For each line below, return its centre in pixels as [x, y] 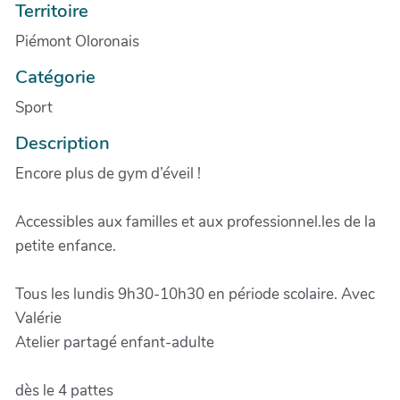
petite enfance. [66, 246]
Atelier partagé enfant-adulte [115, 342]
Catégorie [55, 76]
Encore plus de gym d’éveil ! [108, 173]
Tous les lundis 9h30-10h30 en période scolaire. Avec [195, 294]
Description [62, 142]
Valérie [38, 318]
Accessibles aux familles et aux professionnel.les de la [196, 221]
